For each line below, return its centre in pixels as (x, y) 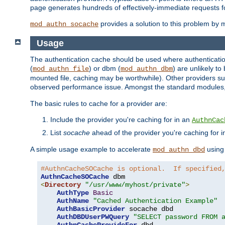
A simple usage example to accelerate (91, 149)
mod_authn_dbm (147, 69)
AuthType (73, 193)
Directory (63, 185)
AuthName (73, 201)
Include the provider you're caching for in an (121, 120)
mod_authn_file (61, 69)
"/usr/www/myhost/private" (135, 185)
